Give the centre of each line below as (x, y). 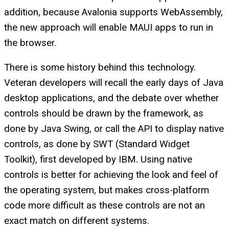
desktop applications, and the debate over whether (111, 98)
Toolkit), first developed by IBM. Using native (98, 160)
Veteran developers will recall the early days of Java (114, 83)
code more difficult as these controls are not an (105, 206)
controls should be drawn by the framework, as (104, 114)
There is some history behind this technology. (100, 68)
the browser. (30, 43)
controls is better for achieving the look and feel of (111, 175)
